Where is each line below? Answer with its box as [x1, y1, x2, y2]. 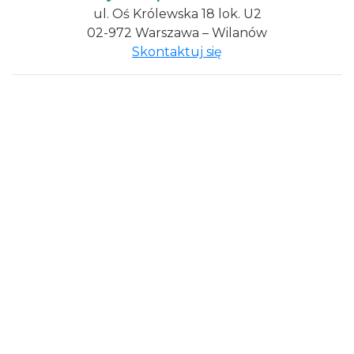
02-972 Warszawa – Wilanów [87, 25, 267, 40]
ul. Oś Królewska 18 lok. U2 [92, 6, 262, 21]
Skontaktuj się [132, 44, 222, 59]
